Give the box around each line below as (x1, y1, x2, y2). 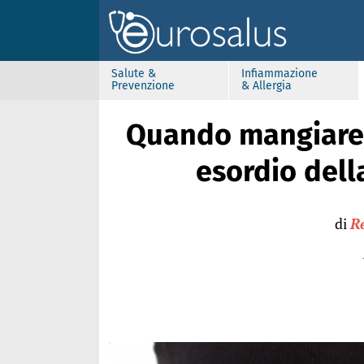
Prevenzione (111, 79, 175, 93)
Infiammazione (241, 67, 318, 80)
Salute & (111, 67, 156, 80)
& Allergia (241, 79, 292, 93)
